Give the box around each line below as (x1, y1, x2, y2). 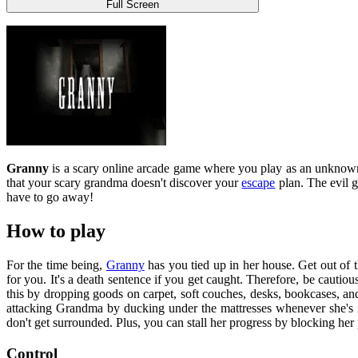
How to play (6, 221, 105, 242)
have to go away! (6, 190, 93, 205)
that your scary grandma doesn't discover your (6, 176, 242, 190)
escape (241, 176, 276, 190)
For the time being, (6, 258, 106, 272)
